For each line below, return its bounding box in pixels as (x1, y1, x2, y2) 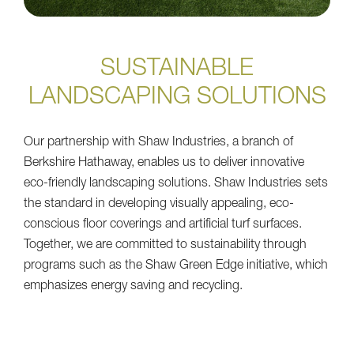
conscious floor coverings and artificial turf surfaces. (24, 218, 302, 232)
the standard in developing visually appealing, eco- (24, 198, 294, 211)
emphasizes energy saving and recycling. (24, 280, 243, 293)
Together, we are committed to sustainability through (24, 239, 307, 252)
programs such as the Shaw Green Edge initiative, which (24, 259, 328, 273)
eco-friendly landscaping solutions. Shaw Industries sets (24, 177, 328, 190)
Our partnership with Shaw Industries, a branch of (24, 136, 293, 149)
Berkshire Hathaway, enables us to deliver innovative (24, 156, 304, 170)
